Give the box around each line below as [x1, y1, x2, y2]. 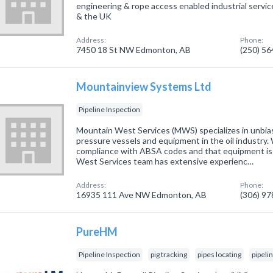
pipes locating [197, 250, 242, 259]
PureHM [76, 225, 118, 238]
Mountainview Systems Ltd [76, 80, 212, 93]
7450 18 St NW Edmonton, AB [76, 44, 191, 55]
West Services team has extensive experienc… [76, 156, 254, 166]
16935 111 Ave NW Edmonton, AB [76, 190, 207, 200]
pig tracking [151, 250, 188, 259]
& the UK [76, 11, 112, 21]
